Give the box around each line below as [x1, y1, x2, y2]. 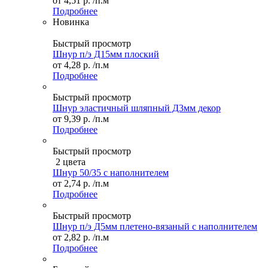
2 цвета [56, 157, 86, 167]
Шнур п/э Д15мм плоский [53, 49, 159, 60]
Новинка [53, 17, 89, 28]
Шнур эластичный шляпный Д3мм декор [53, 103, 221, 114]
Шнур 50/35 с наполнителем [53, 167, 169, 178]
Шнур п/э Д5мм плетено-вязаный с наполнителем [53, 221, 257, 232]
